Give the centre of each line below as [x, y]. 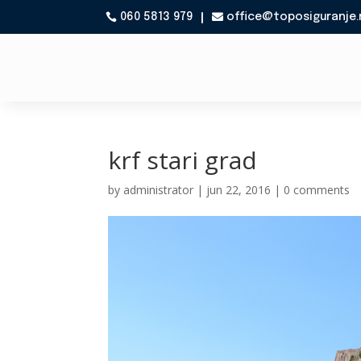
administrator [159, 190]
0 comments [317, 190]
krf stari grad [183, 160]
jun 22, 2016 [239, 190]
